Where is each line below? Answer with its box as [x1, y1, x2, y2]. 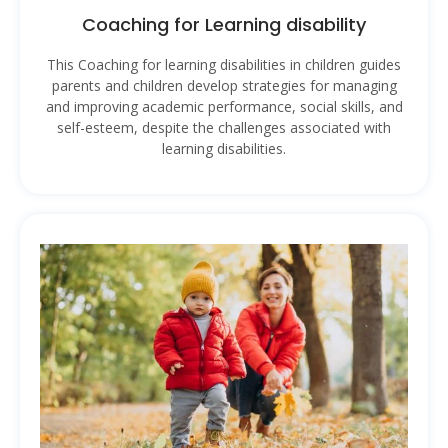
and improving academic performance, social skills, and [45, 97, 403, 117]
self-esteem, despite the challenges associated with [57, 118, 391, 138]
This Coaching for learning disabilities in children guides [47, 55, 401, 75]
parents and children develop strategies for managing [51, 76, 397, 96]
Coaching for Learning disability [82, 12, 366, 38]
